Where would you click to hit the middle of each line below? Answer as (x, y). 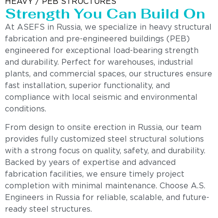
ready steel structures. (48, 210)
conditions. (26, 109)
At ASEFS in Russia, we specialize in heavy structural (108, 27)
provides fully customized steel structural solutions (104, 140)
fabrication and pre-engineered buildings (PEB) (97, 39)
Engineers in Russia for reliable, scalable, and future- (107, 198)
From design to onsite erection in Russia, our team (103, 128)
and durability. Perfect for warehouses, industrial (99, 62)
